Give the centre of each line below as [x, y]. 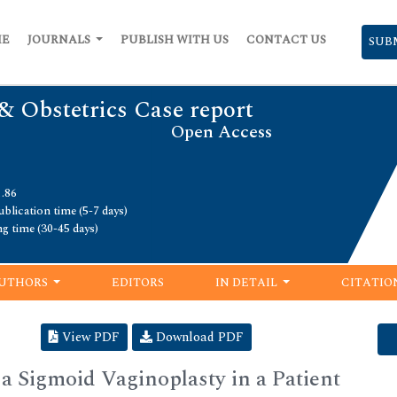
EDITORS [137, 282]
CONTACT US [286, 40]
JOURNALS [60, 40]
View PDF [89, 337]
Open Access [222, 132]
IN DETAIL [248, 282]
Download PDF [198, 337]
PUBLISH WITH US [175, 40]
